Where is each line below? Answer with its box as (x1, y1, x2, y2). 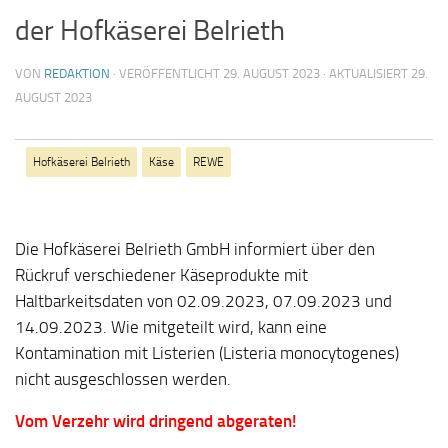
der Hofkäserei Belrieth (15, 14, 285, 47)
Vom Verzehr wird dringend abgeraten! (15, 411, 297, 432)
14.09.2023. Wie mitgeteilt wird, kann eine (15, 316, 327, 337)
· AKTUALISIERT (320, 66, 411, 81)
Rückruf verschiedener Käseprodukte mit (15, 264, 308, 285)
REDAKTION (44, 66, 110, 81)
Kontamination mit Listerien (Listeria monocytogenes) (15, 342, 399, 363)
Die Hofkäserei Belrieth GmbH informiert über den (15, 238, 375, 259)
